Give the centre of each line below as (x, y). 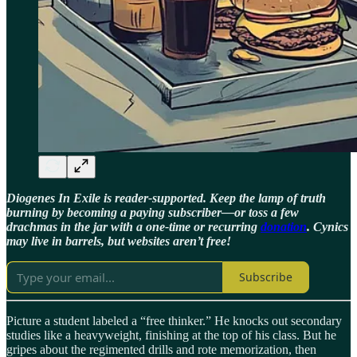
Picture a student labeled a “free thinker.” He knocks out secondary (174, 320)
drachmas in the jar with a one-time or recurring (133, 226)
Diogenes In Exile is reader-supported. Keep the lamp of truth (166, 198)
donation (284, 226)
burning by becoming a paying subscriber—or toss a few (153, 212)
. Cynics (328, 226)
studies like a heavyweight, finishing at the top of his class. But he (171, 335)
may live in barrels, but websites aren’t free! (119, 241)
